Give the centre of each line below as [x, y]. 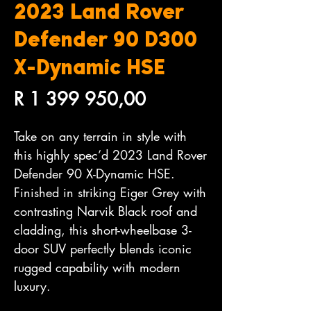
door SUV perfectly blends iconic [103, 249]
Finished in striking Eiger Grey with [110, 192]
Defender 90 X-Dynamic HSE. [94, 174]
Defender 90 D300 [106, 41]
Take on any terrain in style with [100, 136]
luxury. [32, 286]
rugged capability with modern [97, 267]
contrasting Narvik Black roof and [106, 211]
